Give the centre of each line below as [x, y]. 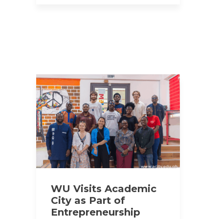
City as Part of [88, 200]
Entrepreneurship [96, 212]
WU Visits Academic [104, 188]
